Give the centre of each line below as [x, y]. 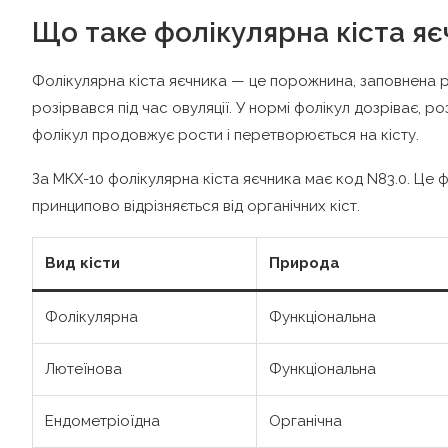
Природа [304, 263]
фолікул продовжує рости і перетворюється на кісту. [225, 135]
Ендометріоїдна [102, 421]
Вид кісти [82, 263]
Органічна [305, 421]
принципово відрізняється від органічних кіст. [196, 206]
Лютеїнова [83, 369]
